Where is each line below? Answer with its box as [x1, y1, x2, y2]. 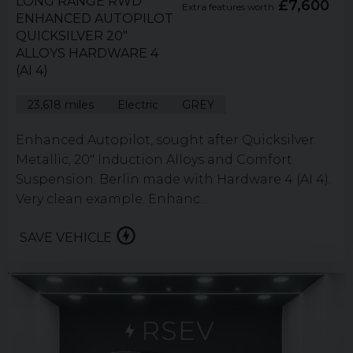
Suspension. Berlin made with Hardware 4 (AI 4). [16, 171, 331, 187]
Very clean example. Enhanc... [16, 191, 207, 206]
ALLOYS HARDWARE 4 [16, 45, 158, 61]
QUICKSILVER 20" [16, 28, 128, 43]
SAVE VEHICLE [20, 229, 112, 245]
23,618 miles [28, 97, 94, 112]
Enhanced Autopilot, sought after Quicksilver [16, 132, 314, 147]
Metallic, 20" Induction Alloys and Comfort [16, 151, 292, 167]
